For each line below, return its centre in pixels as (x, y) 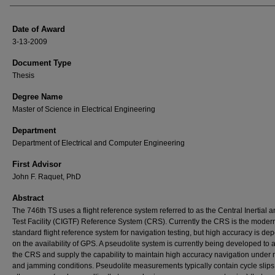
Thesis (23, 76)
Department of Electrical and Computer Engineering (99, 143)
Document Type (42, 63)
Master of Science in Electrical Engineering (84, 109)
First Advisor (37, 164)
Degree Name (37, 97)
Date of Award (39, 29)
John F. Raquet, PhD (47, 177)
